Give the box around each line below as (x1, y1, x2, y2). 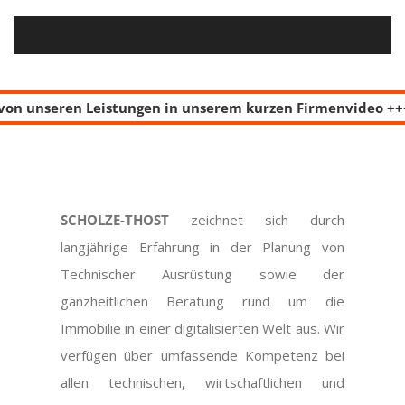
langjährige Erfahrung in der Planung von (61, 238, 344, 257)
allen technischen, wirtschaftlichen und (61, 373, 344, 392)
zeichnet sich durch (169, 211, 344, 230)
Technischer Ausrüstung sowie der (61, 265, 344, 284)
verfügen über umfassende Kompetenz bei (61, 346, 344, 365)
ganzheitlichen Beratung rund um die (61, 292, 344, 311)
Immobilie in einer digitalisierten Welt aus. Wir (61, 319, 344, 338)
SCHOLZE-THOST (61, 211, 170, 230)
